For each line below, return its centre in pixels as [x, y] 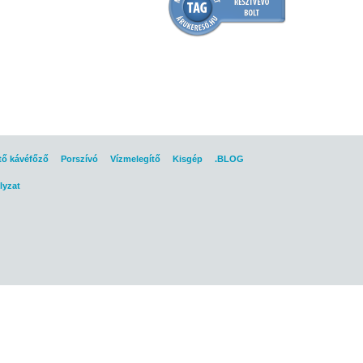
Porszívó [79, 159]
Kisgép [187, 159]
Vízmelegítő [135, 159]
